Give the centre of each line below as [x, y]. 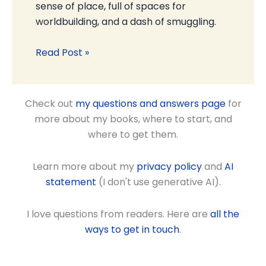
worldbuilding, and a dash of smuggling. [126, 21]
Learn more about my [85, 167]
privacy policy [169, 167]
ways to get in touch [132, 229]
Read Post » [62, 52]
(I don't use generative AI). [158, 182]
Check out [50, 104]
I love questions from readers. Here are [118, 214]
